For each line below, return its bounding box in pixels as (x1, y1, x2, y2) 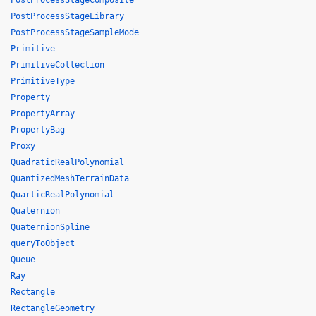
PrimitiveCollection (11, 60, 104, 70)
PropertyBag (11, 125, 65, 135)
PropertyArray (11, 109, 75, 119)
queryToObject (11, 238, 75, 248)
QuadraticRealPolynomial (11, 157, 124, 167)
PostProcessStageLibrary (11, 11, 124, 21)
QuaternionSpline (11, 222, 90, 232)
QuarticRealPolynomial (11, 190, 114, 200)
